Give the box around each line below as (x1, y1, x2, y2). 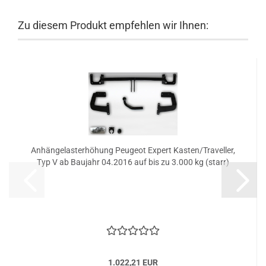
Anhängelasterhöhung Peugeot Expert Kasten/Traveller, (30, 145, 235, 155)
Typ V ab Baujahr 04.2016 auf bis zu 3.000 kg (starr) (36, 157, 229, 167)
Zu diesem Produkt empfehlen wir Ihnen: (18, 19, 208, 31)
